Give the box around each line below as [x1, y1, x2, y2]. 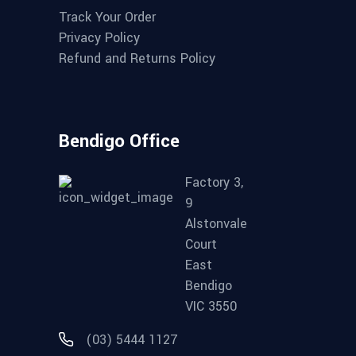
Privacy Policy [59, 29, 140, 48]
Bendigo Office [59, 128, 180, 154]
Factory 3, [185, 172, 243, 192]
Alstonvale [185, 214, 247, 233]
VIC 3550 [185, 296, 237, 315]
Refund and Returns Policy [59, 48, 215, 68]
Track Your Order [59, 8, 156, 27]
